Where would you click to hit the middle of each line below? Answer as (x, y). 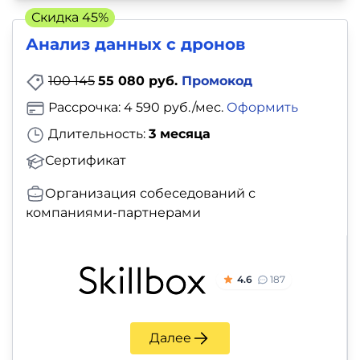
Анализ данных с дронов (135, 45)
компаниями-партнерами (113, 213)
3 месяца (180, 133)
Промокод (217, 81)
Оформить (262, 107)
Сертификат (86, 160)
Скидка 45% (70, 18)
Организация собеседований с (150, 193)
